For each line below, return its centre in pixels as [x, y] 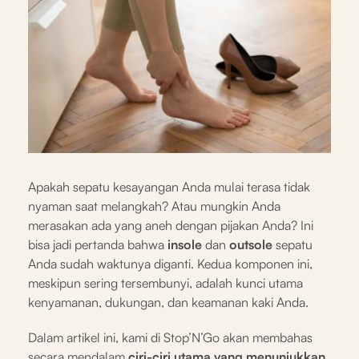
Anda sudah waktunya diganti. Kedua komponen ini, [170, 263]
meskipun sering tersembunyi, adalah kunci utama [165, 282]
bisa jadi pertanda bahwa [98, 244]
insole [185, 244]
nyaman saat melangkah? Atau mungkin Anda [154, 206]
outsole [251, 244]
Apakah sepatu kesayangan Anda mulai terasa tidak [169, 186]
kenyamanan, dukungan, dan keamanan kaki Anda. [168, 302]
